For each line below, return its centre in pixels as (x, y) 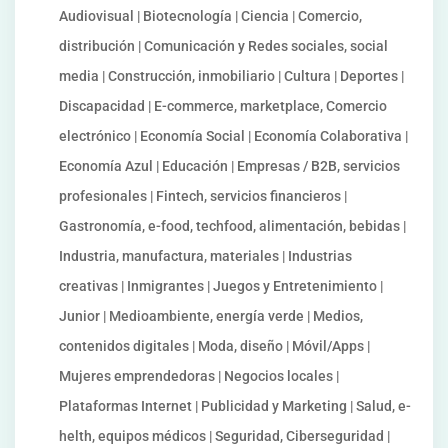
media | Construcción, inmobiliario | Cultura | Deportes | (231, 76)
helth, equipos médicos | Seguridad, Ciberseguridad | (224, 436)
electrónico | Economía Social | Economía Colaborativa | (233, 136)
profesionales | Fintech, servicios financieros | (203, 196)
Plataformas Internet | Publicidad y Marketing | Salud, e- (235, 406)
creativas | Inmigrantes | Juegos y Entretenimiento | (221, 286)
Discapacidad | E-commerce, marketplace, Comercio (223, 106)
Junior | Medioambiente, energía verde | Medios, (211, 316)
